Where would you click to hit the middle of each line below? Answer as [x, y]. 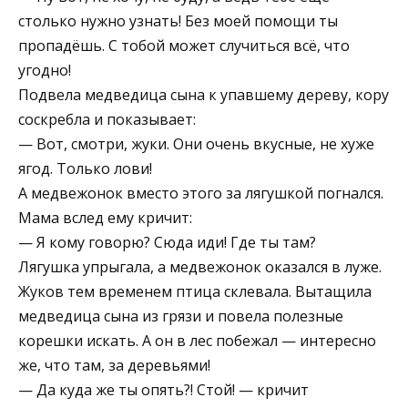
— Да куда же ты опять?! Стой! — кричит [163, 389]
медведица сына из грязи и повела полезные [181, 316]
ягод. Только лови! [85, 168]
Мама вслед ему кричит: [105, 217]
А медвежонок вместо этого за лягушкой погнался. [201, 193]
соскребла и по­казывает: [107, 119]
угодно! [45, 70]
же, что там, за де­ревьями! [114, 365]
